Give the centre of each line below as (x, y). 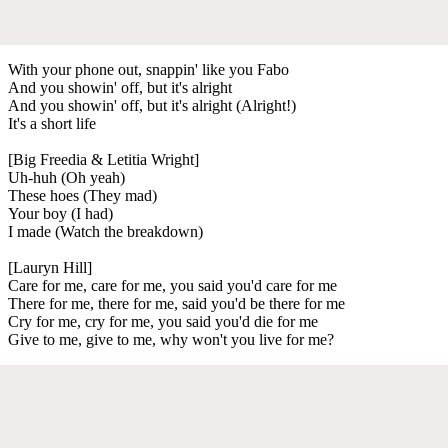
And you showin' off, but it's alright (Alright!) (152, 105)
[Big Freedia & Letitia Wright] (103, 159)
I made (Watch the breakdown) (105, 231)
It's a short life (52, 123)
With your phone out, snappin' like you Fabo (148, 69)
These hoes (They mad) (82, 195)
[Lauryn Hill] (50, 267)
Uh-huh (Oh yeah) (66, 177)
